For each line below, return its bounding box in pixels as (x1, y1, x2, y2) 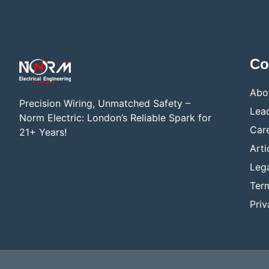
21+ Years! (19, 126, 67, 138)
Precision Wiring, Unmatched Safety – (19, 97, 190, 109)
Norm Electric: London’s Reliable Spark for (19, 112, 211, 124)
